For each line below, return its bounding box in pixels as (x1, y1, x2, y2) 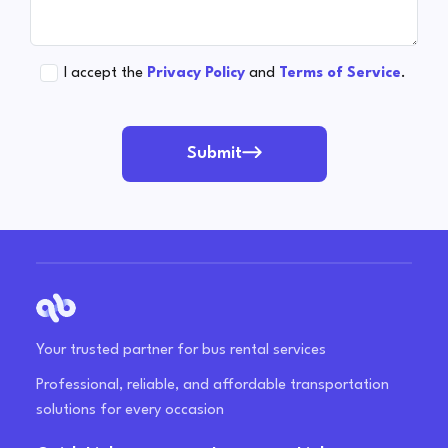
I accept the (64, 66, 143, 82)
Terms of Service (279, 66, 401, 82)
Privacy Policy (147, 66, 245, 82)
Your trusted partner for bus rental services (36, 343, 326, 359)
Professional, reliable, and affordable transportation (36, 378, 389, 394)
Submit (186, 145, 242, 163)
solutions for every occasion (36, 403, 224, 419)
